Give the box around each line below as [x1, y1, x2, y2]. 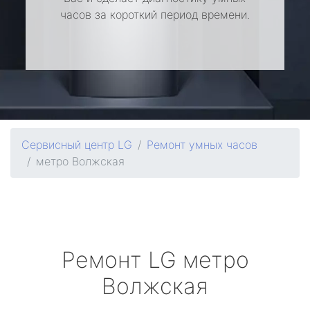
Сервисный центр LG [21, 138, 132, 152]
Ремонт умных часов [147, 138, 257, 152]
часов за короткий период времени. [60, 8, 250, 21]
